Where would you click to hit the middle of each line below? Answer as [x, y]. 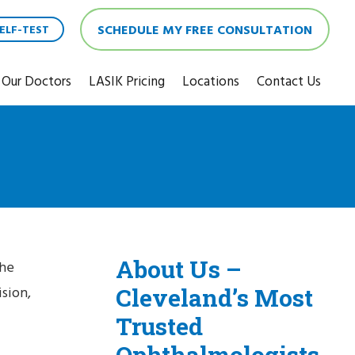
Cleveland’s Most [214, 298]
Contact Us [289, 82]
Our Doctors [36, 82]
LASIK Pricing [127, 82]
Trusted [159, 326]
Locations [211, 82]
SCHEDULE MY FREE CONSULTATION [205, 30]
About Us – [179, 269]
